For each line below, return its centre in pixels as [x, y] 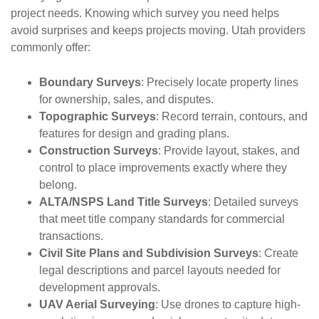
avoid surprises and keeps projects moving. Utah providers [158, 30]
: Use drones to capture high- [228, 304]
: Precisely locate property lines [220, 82]
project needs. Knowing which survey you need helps [145, 13]
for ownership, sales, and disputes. [126, 99]
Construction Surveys [99, 151]
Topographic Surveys [98, 116]
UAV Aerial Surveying [97, 304]
